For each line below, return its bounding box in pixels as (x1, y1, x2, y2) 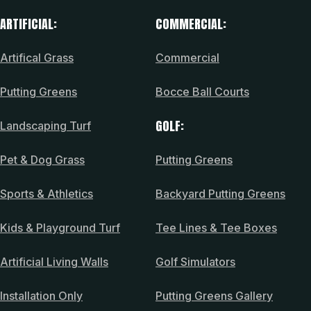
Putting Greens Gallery (155, 288, 273, 303)
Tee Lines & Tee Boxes (155, 220, 277, 235)
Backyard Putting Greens (155, 186, 285, 201)
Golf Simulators (155, 254, 235, 269)
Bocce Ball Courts (155, 84, 249, 99)
